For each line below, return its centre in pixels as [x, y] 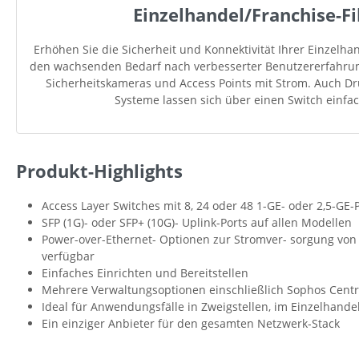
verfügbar [68, 256]
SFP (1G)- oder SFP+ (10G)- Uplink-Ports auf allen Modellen [197, 222]
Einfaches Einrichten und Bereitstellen [145, 272]
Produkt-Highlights [99, 171]
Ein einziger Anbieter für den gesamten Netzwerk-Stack [191, 323]
